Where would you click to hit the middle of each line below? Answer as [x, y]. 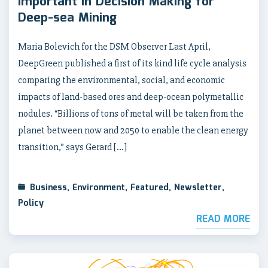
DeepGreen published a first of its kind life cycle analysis [132, 63]
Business [48, 188]
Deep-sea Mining [67, 18]
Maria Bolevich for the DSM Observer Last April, [114, 46]
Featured [150, 188]
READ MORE [223, 219]
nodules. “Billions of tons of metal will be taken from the [131, 113]
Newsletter [198, 188]
